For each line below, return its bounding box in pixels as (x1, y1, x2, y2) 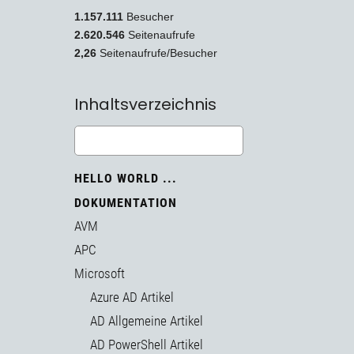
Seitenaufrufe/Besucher (100, 47, 217, 60)
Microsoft (74, 265, 125, 282)
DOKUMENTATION (74, 195, 177, 211)
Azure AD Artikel (90, 289, 174, 306)
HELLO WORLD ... (74, 171, 177, 186)
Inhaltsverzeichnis (74, 93, 217, 116)
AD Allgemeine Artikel (90, 313, 203, 330)
